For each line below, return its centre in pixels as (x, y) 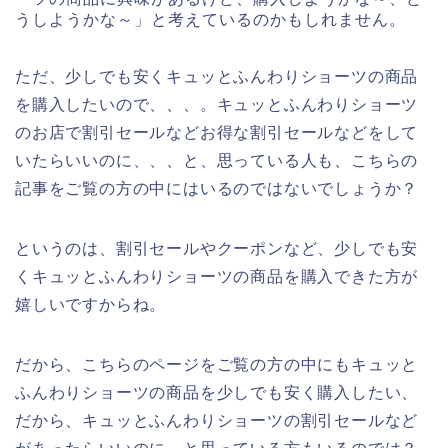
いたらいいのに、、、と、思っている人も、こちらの (217, 161)
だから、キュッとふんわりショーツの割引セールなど (217, 421)
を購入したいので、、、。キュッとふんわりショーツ (217, 105)
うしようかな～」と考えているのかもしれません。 (210, 20)
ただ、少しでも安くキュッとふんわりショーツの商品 (217, 77)
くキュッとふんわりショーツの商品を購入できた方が (217, 277)
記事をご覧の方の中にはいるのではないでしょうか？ (217, 189)
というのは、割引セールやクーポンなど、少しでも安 (217, 249)
